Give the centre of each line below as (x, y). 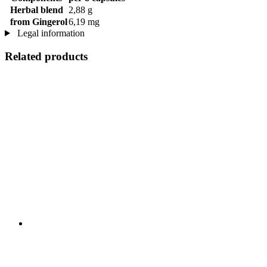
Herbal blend (36, 10)
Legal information (49, 33)
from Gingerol (36, 21)
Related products (46, 56)
